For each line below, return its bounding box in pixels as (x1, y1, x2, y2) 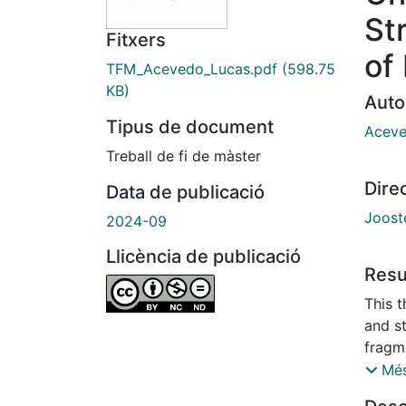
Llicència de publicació (106, 246, 301, 268)
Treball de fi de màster (106, 147, 261, 166)
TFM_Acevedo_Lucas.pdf (106, 60, 277, 79)
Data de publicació (106, 181, 265, 204)
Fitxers (106, 29, 166, 52)
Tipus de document (106, 116, 274, 139)
